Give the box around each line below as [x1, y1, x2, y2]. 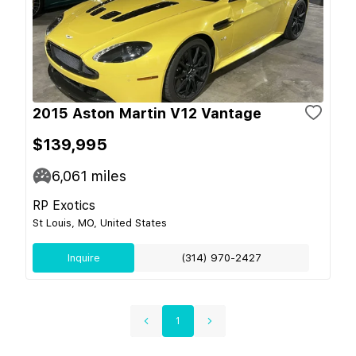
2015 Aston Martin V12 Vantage [33, 104, 261, 122]
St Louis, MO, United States [33, 216, 167, 229]
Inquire [67, 251, 100, 264]
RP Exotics [33, 197, 95, 213]
